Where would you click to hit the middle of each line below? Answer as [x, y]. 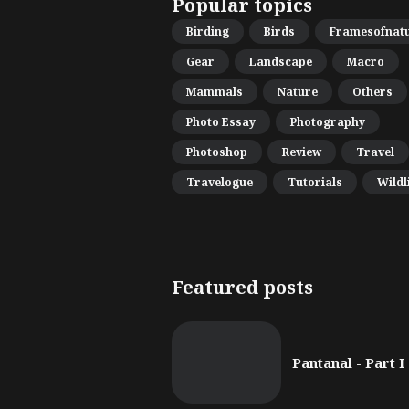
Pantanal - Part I [348, 362]
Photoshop [217, 152]
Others [372, 92]
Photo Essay [221, 122]
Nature [298, 92]
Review [302, 152]
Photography [328, 122]
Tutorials [315, 182]
